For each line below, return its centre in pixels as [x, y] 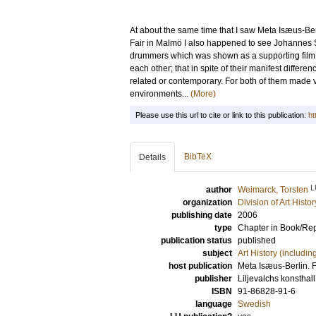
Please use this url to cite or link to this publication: [222, 115]
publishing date [202, 215]
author [219, 190]
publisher [213, 279]
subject [217, 253]
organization [207, 202]
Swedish [254, 304]
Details [152, 157]
